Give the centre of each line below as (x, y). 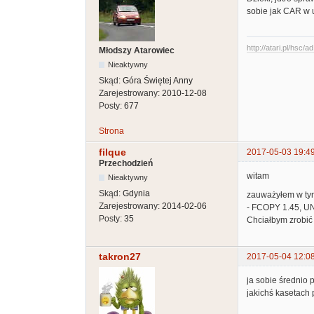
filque (112, 152)
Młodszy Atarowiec (137, 50)
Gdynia (136, 194)
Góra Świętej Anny (158, 80)
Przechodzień (126, 164)
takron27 (120, 257)
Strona (111, 131)
